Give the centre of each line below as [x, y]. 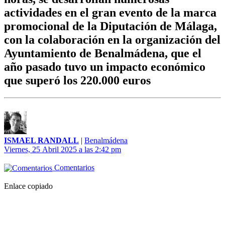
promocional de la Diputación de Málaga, [110, 26]
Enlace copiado [28, 186]
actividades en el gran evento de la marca [110, 13]
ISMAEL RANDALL [41, 141]
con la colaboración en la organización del [112, 40]
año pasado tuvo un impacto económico [105, 67]
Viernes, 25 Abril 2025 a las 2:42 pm [63, 150]
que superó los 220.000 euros [77, 81]
